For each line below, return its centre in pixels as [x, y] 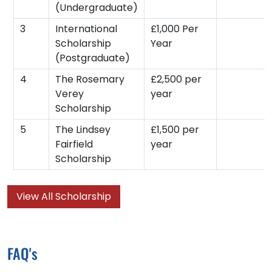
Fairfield [74, 144]
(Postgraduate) [93, 58]
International [86, 29]
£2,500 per [176, 79]
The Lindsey [83, 129]
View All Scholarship [64, 196]
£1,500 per [175, 129]
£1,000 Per [175, 29]
